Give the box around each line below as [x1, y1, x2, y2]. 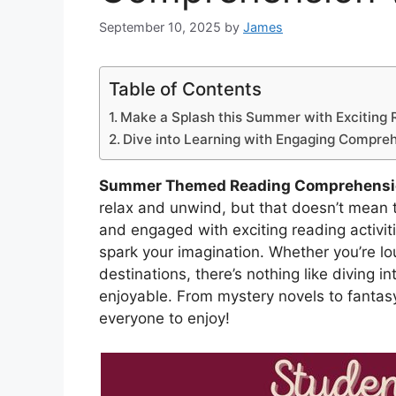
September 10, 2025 [99, 19, 221, 35]
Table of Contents [109, 78, 262, 101]
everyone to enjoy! [99, 309, 230, 328]
